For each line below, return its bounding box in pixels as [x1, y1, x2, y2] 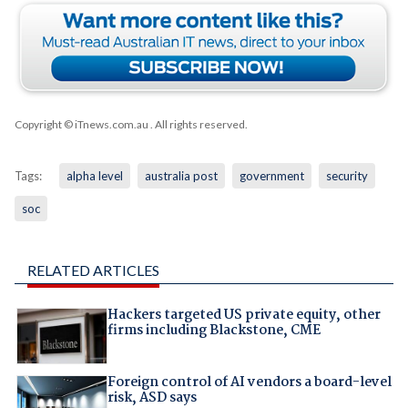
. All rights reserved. [148, 117, 248, 132]
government [239, 168, 304, 184]
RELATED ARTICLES [26, 261, 159, 280]
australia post [144, 168, 218, 184]
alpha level [66, 168, 123, 184]
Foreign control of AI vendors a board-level [107, 371, 392, 393]
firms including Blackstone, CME [107, 320, 321, 342]
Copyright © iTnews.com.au [14, 117, 148, 132]
